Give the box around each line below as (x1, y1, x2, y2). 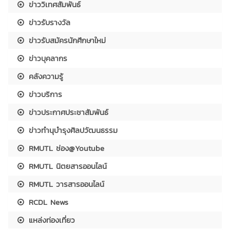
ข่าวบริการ (26, 88, 63, 100)
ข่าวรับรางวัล (26, 16, 71, 28)
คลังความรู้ (26, 70, 64, 82)
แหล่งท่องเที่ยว (26, 214, 75, 226)
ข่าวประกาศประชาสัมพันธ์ (26, 106, 109, 118)
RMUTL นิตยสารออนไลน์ (26, 160, 107, 172)
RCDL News (26, 196, 69, 208)
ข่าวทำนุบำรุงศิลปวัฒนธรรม (26, 124, 118, 136)
